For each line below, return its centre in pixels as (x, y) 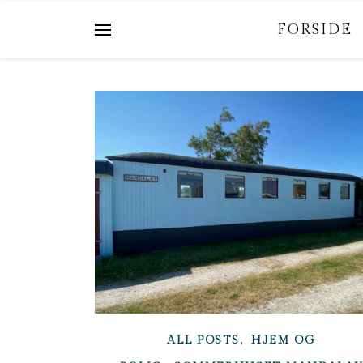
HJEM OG (283, 341)
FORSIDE (314, 30)
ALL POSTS (203, 341)
